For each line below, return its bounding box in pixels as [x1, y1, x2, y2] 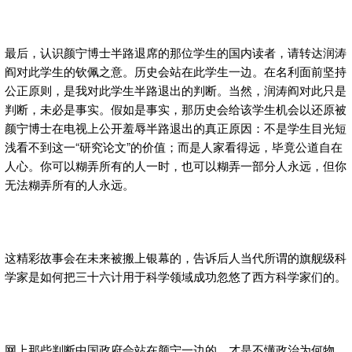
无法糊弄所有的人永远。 [5, 175, 134, 192]
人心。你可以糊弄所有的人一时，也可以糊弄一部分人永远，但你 [5, 156, 346, 174]
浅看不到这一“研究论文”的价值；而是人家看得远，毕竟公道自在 [5, 137, 343, 155]
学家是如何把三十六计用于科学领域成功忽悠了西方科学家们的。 [5, 267, 346, 284]
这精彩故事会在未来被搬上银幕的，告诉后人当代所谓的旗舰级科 [5, 248, 346, 266]
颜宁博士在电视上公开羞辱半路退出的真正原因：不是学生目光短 [5, 119, 346, 136]
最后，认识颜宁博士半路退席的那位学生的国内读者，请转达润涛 [5, 43, 346, 60]
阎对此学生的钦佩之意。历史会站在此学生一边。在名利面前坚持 [5, 62, 346, 79]
